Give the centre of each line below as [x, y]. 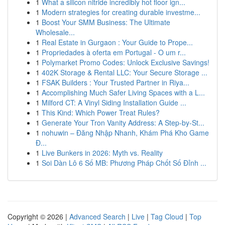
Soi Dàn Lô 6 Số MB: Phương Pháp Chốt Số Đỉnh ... [124, 163]
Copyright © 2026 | [38, 216]
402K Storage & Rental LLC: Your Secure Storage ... [125, 72]
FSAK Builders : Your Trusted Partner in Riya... [116, 82]
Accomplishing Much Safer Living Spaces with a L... [123, 92]
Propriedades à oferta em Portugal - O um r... [114, 52]
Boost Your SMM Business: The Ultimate [106, 22]
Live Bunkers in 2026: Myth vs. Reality [102, 153]
